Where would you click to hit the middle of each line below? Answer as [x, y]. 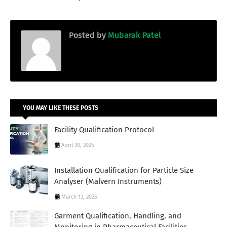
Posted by [87, 35]
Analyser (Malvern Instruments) [108, 182]
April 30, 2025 [78, 145]
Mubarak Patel [134, 35]
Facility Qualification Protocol [104, 130]
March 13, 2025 [79, 197]
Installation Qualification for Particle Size [124, 171]
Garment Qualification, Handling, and [118, 216]
